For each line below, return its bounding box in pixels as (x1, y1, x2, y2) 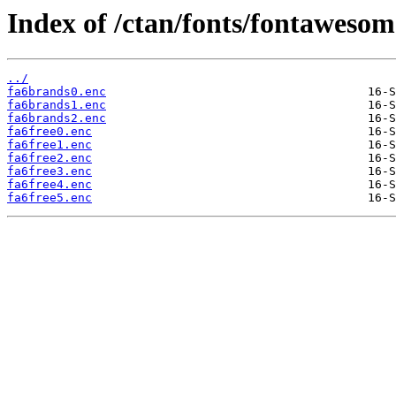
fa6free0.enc (7, 125, 92, 139)
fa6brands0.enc (7, 85, 106, 99)
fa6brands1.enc (7, 98, 106, 112)
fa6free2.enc (7, 151, 92, 165)
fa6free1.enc (7, 138, 92, 152)
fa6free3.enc (7, 164, 92, 179)
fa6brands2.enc (7, 111, 106, 126)
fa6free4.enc (7, 178, 92, 192)
